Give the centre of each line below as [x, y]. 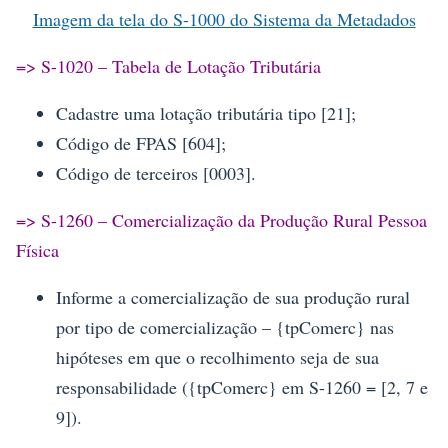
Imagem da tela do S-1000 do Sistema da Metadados [224, 18]
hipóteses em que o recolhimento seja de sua [217, 356]
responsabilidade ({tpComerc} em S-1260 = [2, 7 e [242, 386]
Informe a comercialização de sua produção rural [233, 296]
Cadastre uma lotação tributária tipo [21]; [206, 112]
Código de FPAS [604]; [141, 142]
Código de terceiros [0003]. [156, 172]
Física [37, 249]
